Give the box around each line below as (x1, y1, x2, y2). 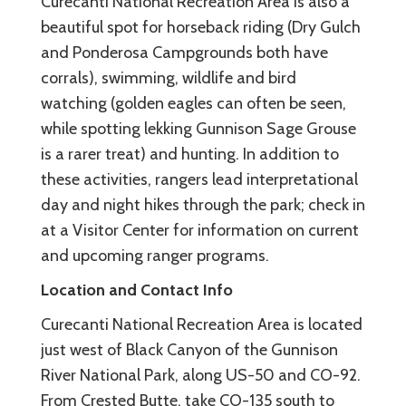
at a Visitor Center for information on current (41, 219, 359, 240)
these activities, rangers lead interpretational (41, 169, 358, 189)
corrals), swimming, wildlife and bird (41, 67, 296, 88)
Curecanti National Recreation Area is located (41, 314, 362, 334)
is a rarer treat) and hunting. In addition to (41, 143, 339, 164)
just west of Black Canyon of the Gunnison (41, 339, 338, 360)
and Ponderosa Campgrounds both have (41, 42, 328, 63)
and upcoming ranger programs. (41, 245, 269, 266)
